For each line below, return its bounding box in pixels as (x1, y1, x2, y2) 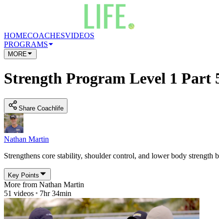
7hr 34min (40, 189, 71, 197)
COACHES (27, 31, 65, 40)
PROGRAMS (4, 40, 48, 48)
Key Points (8, 171, 39, 179)
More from (4, 180, 39, 189)
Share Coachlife (19, 104, 64, 112)
